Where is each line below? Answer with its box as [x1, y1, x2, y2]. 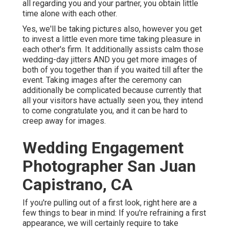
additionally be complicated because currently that [22, 85, 201, 96]
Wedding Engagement [22, 138, 184, 158]
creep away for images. [22, 116, 106, 126]
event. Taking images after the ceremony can [22, 75, 181, 85]
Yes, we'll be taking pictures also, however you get [22, 24, 202, 34]
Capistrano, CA [22, 175, 132, 195]
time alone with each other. [22, 9, 117, 19]
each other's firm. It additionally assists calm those [22, 44, 203, 55]
